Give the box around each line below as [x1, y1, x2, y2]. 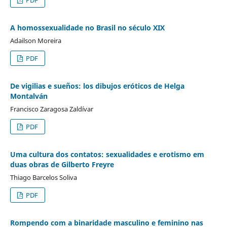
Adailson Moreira [10, 35, 61, 45]
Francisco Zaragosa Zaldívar [10, 104, 93, 113]
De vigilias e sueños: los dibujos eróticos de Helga [10, 81, 184, 91]
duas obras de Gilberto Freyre [10, 159, 114, 169]
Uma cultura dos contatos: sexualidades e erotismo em [10, 149, 204, 159]
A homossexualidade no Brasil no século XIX [10, 22, 165, 32]
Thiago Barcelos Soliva [10, 172, 77, 182]
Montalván [10, 91, 48, 101]
